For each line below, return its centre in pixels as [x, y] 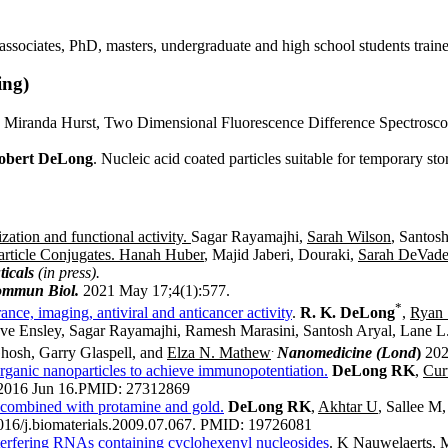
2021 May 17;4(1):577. [154, 290]
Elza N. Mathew [219, 353]
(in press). [69, 272]
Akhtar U [348, 407]
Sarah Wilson [349, 236]
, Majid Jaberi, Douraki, [279, 254]
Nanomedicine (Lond [346, 353]
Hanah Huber [161, 254]
